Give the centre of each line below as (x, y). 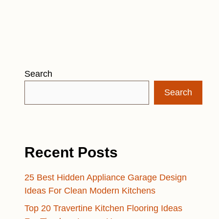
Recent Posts (71, 152)
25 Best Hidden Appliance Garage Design (106, 177)
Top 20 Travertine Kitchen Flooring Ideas (103, 208)
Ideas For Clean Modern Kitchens (90, 191)
